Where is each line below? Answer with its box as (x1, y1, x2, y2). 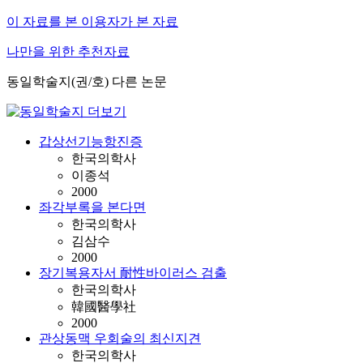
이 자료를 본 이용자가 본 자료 (6, 15, 178, 28)
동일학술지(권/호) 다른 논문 (6, 75, 167, 88)
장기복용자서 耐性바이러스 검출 (39, 266, 227, 280)
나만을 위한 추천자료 (6, 45, 130, 58)
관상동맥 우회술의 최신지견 (39, 331, 201, 345)
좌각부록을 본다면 (39, 200, 146, 214)
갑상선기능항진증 (39, 135, 143, 148)
